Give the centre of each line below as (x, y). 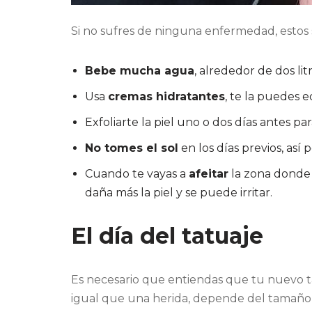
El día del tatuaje (167, 236)
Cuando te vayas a (137, 174)
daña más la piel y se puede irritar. (179, 193)
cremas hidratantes (166, 97)
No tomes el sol (132, 148)
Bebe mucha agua (140, 71)
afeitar (209, 174)
